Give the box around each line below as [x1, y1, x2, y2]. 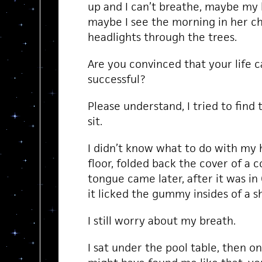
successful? [87, 72, 146, 86]
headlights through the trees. [87, 30, 237, 44]
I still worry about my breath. [87, 213, 236, 227]
